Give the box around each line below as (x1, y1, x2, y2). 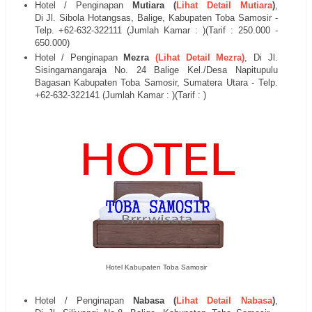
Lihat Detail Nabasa (176, 295, 272, 306)
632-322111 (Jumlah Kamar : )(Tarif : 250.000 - (77, 24, 278, 36)
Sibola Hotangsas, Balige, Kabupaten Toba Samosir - (59, 12, 278, 23)
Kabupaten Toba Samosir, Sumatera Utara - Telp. (73, 77, 278, 88)
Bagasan (34, 77, 74, 88)
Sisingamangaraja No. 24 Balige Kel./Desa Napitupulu (34, 65, 278, 76)
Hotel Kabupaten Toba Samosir (105, 263, 207, 272)
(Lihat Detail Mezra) (155, 52, 245, 63)
